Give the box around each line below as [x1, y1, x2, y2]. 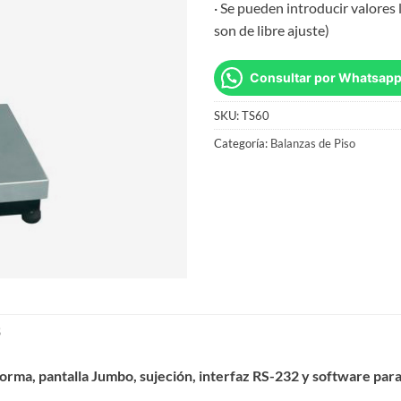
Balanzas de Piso [270, 135, 355, 150]
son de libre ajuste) [214, 21, 329, 38]
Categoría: [214, 135, 270, 150]
